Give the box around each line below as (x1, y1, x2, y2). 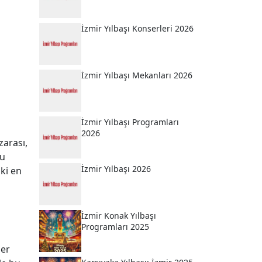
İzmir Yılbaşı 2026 (81, 163, 151, 174)
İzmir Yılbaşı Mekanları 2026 (81, 70, 192, 81)
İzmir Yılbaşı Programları (81, 116, 179, 127)
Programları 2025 (81, 221, 149, 232)
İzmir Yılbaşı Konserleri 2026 (81, 23, 194, 34)
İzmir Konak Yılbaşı (81, 210, 156, 221)
